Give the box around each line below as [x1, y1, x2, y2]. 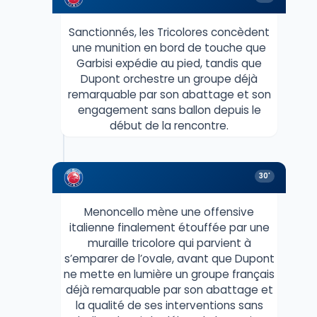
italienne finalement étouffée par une [69, 219, 270, 235]
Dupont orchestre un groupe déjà [81, 71, 258, 86]
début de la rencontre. [110, 117, 229, 133]
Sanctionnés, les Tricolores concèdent [69, 24, 270, 40]
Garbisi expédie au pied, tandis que [76, 55, 262, 71]
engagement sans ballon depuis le [77, 102, 261, 117]
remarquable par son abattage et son [67, 86, 271, 102]
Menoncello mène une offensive [84, 204, 254, 219]
